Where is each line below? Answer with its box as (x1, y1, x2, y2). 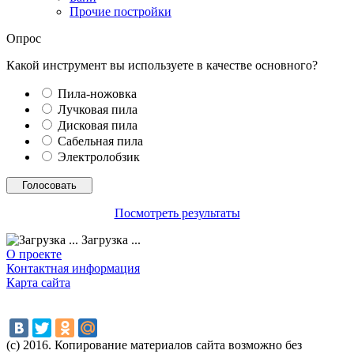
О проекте (6, 247, 62, 261)
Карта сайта (6, 275, 70, 289)
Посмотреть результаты (114, 205, 240, 220)
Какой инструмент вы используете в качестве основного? (6, 58, 318, 72)
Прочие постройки (70, 4, 171, 18)
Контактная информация (6, 261, 140, 275)
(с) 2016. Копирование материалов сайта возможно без (6, 337, 302, 352)
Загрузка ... (78, 232, 141, 247)
